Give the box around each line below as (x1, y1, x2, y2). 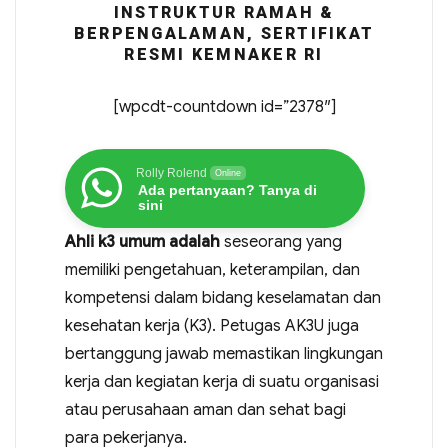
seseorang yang (219, 231, 342, 252)
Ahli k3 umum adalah (64, 231, 220, 252)
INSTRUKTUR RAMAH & (113, 2, 335, 22)
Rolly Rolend (135, 165, 207, 180)
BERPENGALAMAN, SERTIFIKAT (73, 23, 375, 43)
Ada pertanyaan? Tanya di (137, 181, 317, 198)
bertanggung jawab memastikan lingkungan (64, 343, 383, 364)
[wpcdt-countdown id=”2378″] (112, 96, 336, 117)
